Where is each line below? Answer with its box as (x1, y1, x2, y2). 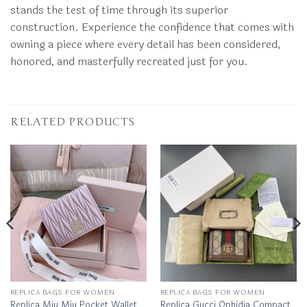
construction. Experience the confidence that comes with (10, 19, 294, 36)
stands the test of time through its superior (10, 1, 228, 19)
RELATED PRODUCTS (10, 115, 135, 130)
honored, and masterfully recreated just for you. (10, 53, 248, 71)
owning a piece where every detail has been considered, (10, 36, 280, 53)
